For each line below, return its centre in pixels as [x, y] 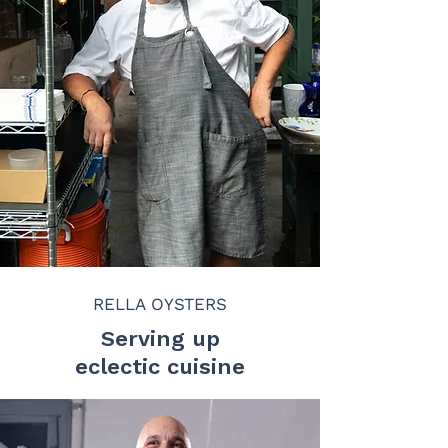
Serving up [160, 338]
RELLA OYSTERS [160, 304]
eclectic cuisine [160, 366]
